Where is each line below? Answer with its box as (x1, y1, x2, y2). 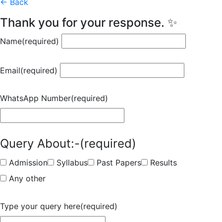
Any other (9, 173, 46, 183)
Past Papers (97, 158, 141, 167)
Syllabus (56, 158, 88, 167)
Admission (9, 158, 48, 167)
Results (150, 158, 177, 167)
